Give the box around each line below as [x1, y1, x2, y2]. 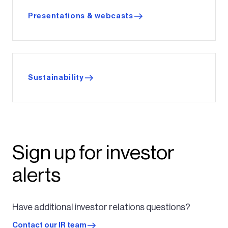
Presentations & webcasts [28, 12, 133, 20]
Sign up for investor [12, 142, 175, 163]
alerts [12, 164, 61, 185]
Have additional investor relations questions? [12, 202, 190, 212]
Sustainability [28, 74, 84, 82]
